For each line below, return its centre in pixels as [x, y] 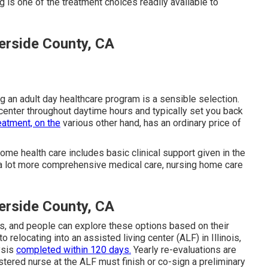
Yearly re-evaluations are [184, 250]
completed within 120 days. [74, 250]
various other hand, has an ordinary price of [151, 123]
